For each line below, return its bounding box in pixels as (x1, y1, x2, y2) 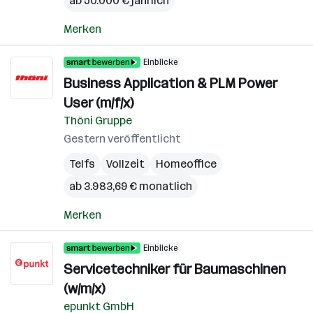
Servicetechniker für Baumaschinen (64, 261, 286, 277)
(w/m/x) (64, 280, 105, 297)
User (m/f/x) (64, 94, 133, 111)
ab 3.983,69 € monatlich (69, 180, 192, 193)
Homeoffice (156, 157, 217, 170)
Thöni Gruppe (64, 114, 132, 127)
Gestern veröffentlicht (64, 132, 181, 145)
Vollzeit (106, 157, 145, 170)
